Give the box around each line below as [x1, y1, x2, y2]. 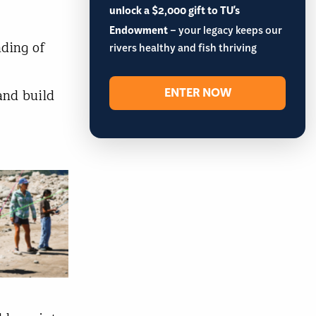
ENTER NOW [164, 82, 231, 104]
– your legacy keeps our [168, 21, 282, 43]
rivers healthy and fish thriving [109, 39, 257, 61]
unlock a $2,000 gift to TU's [109, 1, 240, 20]
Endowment [109, 21, 168, 39]
